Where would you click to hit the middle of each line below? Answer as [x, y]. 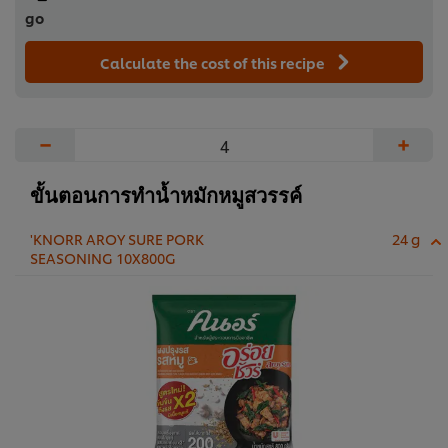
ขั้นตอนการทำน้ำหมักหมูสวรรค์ [166, 194]
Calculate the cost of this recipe [214, 63]
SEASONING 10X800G [103, 258]
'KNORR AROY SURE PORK [117, 239]
